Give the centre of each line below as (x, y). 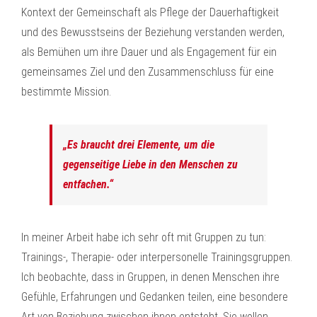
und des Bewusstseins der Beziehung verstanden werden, (153, 32)
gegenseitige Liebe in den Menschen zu (150, 165)
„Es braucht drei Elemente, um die (139, 145)
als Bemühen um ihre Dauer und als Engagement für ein (149, 52)
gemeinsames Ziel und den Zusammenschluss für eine (148, 72)
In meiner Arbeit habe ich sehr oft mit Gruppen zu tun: (144, 237)
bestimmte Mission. (66, 92)
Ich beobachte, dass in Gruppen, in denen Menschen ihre (150, 277)
